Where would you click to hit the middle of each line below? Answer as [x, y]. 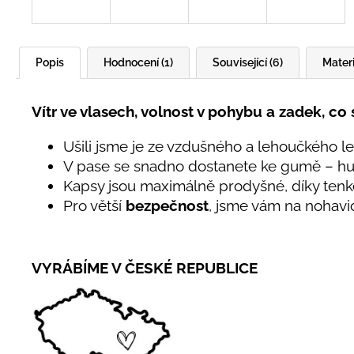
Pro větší [94, 206]
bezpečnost [167, 206]
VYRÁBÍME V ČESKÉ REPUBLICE [145, 267]
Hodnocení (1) [138, 63]
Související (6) [248, 63]
